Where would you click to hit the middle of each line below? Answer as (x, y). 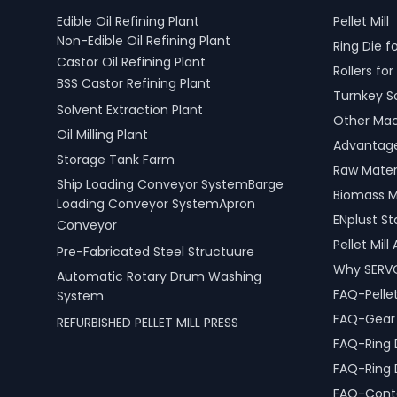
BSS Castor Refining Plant (134, 85)
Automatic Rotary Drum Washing (159, 276)
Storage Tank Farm (116, 160)
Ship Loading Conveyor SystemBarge (170, 184)
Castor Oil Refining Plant (131, 63)
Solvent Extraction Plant (130, 110)
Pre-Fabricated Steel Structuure (156, 252)
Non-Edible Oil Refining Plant (144, 42)
